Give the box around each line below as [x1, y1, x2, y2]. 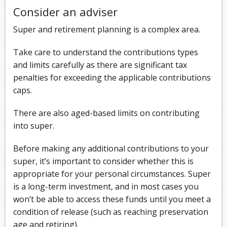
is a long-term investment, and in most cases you [13, 181, 199, 193]
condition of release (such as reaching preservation [13, 206, 209, 218]
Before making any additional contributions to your [13, 143, 209, 155]
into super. [13, 120, 55, 132]
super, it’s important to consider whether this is [13, 156, 194, 167]
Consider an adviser [13, 4, 118, 20]
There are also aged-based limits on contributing [13, 107, 200, 119]
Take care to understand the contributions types [13, 47, 199, 58]
